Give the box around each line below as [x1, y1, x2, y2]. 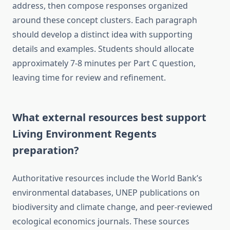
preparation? [12, 143, 79, 158]
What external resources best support [12, 110, 206, 125]
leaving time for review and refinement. [12, 72, 166, 84]
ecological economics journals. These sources [12, 216, 189, 227]
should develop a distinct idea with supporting [12, 29, 193, 41]
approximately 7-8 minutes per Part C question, [12, 57, 196, 69]
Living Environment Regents [12, 127, 157, 141]
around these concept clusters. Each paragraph [12, 14, 197, 26]
